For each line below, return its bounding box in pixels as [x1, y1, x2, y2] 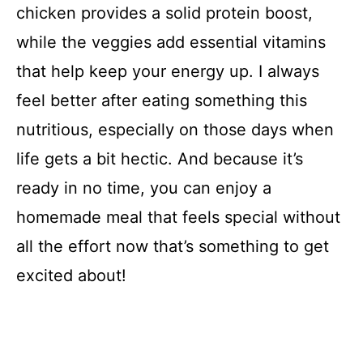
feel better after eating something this [16, 91, 307, 111]
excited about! [16, 266, 126, 286]
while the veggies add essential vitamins [16, 32, 326, 53]
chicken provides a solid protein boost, [16, 3, 313, 23]
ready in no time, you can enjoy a [16, 178, 271, 199]
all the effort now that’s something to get [16, 237, 329, 257]
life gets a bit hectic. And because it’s [16, 149, 303, 169]
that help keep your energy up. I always [16, 62, 319, 82]
